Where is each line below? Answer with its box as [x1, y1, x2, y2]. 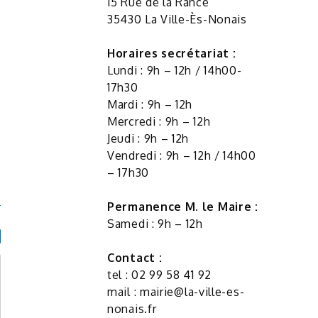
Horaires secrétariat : [107, 45, 236, 60]
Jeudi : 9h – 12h [107, 131, 190, 146]
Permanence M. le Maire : [107, 199, 258, 214]
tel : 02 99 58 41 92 [107, 267, 212, 282]
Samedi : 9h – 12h [107, 216, 203, 231]
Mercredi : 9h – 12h [107, 114, 211, 128]
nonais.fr [107, 301, 157, 316]
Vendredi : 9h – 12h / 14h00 [107, 148, 256, 163]
